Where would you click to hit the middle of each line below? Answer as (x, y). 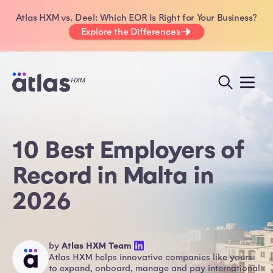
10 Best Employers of (128, 150)
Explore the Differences (130, 31)
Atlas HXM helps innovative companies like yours (151, 257)
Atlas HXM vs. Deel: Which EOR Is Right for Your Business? (136, 18)
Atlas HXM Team (97, 246)
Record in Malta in (113, 175)
